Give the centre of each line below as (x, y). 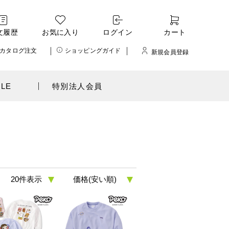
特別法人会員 (77, 86)
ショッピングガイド (93, 51)
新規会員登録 (170, 52)
